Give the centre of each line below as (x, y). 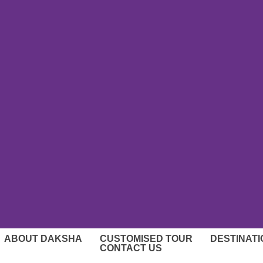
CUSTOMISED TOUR (146, 239)
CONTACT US (131, 248)
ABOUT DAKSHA (43, 239)
